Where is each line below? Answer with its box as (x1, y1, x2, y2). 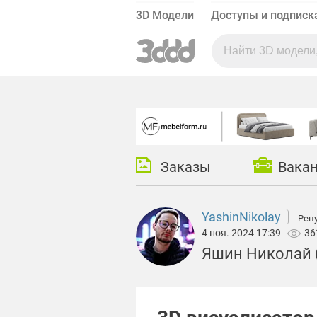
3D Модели (136, 8, 194, 22)
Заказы (161, 158, 211, 176)
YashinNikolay (202, 209, 281, 225)
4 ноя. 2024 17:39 (202, 227, 287, 239)
